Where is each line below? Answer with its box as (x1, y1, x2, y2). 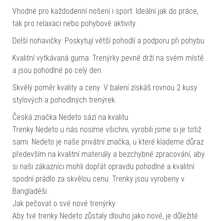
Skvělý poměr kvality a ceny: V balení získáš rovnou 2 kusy (12, 82, 197, 92)
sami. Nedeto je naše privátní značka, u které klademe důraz (12, 137, 204, 147)
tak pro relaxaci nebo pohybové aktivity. (12, 18, 137, 28)
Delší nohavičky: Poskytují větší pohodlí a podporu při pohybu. (12, 36, 206, 45)
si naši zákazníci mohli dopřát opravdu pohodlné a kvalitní (12, 161, 194, 171)
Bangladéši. (12, 186, 48, 196)
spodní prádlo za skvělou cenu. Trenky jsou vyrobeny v (12, 174, 184, 184)
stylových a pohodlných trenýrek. (12, 95, 116, 105)
